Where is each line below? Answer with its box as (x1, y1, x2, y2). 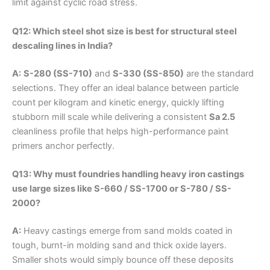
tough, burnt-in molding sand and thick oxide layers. (12, 239, 227, 251)
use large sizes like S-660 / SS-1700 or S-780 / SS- (12, 183, 231, 194)
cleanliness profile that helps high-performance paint (12, 125, 228, 137)
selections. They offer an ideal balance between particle (12, 82, 239, 93)
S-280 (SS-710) (24, 67, 92, 79)
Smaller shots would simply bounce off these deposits (12, 254, 234, 265)
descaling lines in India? (12, 40, 113, 51)
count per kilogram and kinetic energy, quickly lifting (12, 96, 224, 108)
